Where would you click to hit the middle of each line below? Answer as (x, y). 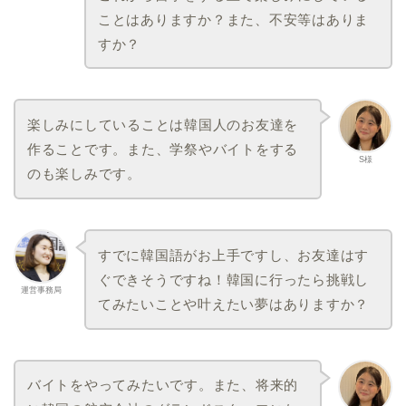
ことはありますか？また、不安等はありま (233, 19)
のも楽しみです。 (84, 174)
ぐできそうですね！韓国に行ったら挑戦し (233, 279)
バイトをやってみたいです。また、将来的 (163, 385)
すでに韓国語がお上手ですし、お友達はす (233, 255)
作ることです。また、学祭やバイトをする (163, 150)
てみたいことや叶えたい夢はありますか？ (233, 304)
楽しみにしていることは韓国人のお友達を (163, 125)
